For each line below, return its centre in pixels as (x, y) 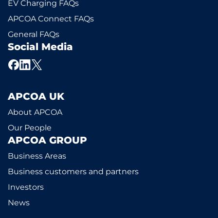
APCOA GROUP (47, 140)
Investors (26, 187)
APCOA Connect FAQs (51, 19)
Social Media (40, 47)
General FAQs (34, 34)
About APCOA (35, 112)
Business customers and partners (73, 172)
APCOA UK (36, 96)
